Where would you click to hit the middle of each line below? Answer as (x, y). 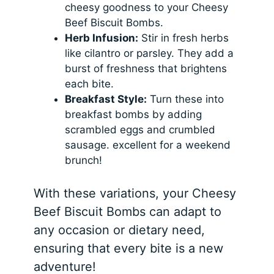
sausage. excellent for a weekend (148, 145)
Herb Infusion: (102, 38)
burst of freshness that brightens (146, 69)
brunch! (84, 161)
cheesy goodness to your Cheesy (147, 8)
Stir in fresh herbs (184, 38)
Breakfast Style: (106, 99)
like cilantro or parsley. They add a (150, 54)
